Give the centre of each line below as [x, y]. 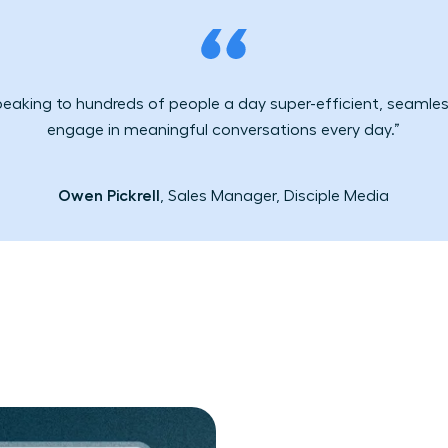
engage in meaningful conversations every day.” [224, 129]
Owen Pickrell [109, 195]
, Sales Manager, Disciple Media [275, 195]
